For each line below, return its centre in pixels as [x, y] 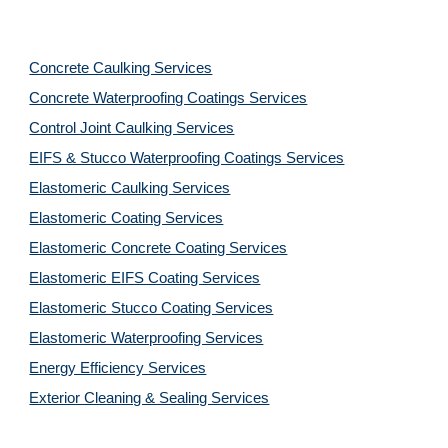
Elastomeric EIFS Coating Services [145, 278]
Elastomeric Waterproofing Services [146, 338]
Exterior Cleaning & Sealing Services [149, 398]
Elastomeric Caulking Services [130, 188]
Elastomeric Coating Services [126, 218]
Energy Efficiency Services [118, 368]
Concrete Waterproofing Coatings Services [168, 98]
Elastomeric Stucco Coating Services [151, 308]
